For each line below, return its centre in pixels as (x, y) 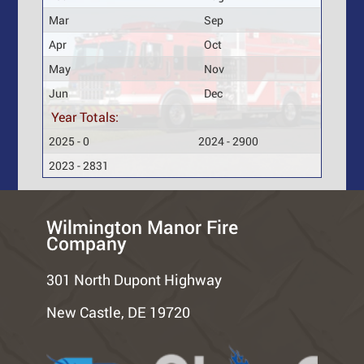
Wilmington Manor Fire (143, 226)
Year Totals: (85, 116)
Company (87, 243)
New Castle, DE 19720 (119, 312)
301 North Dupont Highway (134, 279)
